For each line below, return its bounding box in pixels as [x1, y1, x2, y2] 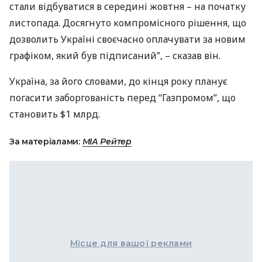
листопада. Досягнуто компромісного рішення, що [9, 16, 246, 29]
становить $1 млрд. [9, 108, 100, 120]
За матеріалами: [9, 136, 82, 147]
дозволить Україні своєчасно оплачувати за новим [9, 33, 246, 46]
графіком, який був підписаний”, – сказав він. [9, 49, 220, 62]
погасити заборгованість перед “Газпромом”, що [9, 91, 236, 104]
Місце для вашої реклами [70, 238, 192, 249]
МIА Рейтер [82, 136, 132, 147]
